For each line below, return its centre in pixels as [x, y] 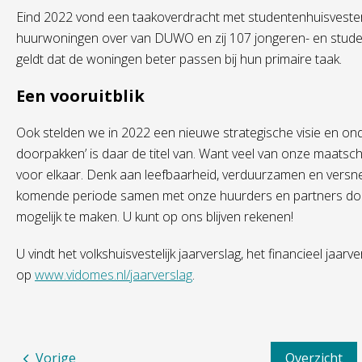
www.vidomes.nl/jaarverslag [114, 275]
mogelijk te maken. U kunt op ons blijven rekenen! [155, 217]
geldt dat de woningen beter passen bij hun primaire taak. [179, 59]
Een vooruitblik [80, 96]
